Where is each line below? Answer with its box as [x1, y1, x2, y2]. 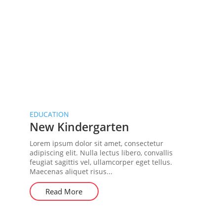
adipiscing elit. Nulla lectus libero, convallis [29, 148, 173, 157]
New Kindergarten [29, 119, 129, 135]
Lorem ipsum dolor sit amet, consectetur [29, 139, 163, 148]
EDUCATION [29, 110, 69, 119]
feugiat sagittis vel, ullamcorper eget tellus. [29, 157, 172, 167]
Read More [45, 186, 83, 196]
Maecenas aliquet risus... [29, 167, 112, 176]
